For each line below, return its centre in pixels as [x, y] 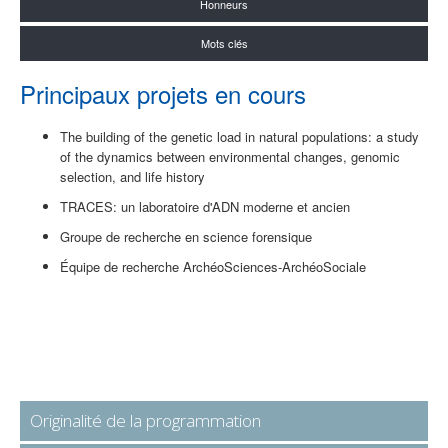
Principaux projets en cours [163, 94]
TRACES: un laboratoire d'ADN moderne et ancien [205, 207]
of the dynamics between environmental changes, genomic [230, 157]
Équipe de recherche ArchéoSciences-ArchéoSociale [213, 267]
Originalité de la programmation [145, 421]
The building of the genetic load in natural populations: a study [239, 137]
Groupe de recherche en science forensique [186, 237]
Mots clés [224, 43]
